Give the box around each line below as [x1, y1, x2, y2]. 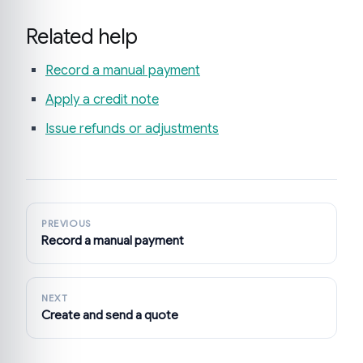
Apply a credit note [45, 92, 159, 109]
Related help [26, 23, 138, 50]
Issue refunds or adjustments [45, 121, 219, 138]
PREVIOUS [41, 218, 92, 230]
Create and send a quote [41, 307, 178, 323]
